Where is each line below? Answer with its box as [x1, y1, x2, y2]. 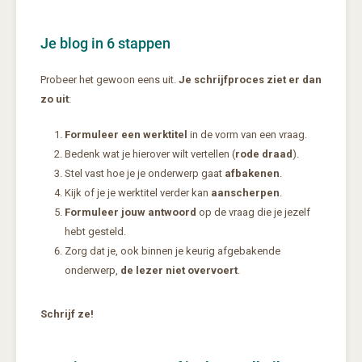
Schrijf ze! [40, 308, 94, 321]
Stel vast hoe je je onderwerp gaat [65, 167, 225, 180]
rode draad [235, 148, 293, 161]
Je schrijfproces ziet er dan [179, 74, 322, 86]
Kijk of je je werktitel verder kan [65, 187, 211, 200]
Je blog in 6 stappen [40, 35, 170, 53]
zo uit [40, 93, 69, 106]
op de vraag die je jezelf [196, 206, 310, 219]
